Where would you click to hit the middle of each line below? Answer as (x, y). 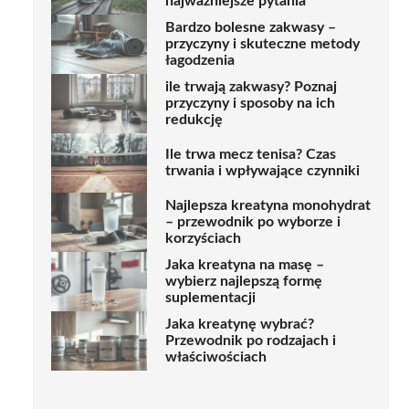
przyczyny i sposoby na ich (250, 104)
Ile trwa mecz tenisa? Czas (251, 155)
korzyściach (203, 239)
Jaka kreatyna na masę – (245, 265)
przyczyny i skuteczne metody (262, 44)
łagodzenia (200, 61)
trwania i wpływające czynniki (262, 171)
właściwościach (216, 357)
